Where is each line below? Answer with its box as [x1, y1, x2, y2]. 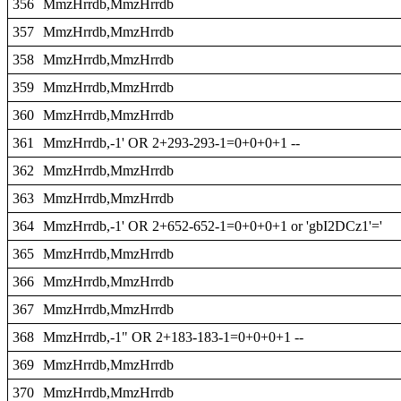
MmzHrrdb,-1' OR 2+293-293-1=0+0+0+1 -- [43, 135, 300, 150]
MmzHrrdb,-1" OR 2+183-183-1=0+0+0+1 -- [43, 329, 303, 345]
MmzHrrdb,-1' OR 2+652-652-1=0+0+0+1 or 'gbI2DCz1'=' [43, 218, 382, 234]
